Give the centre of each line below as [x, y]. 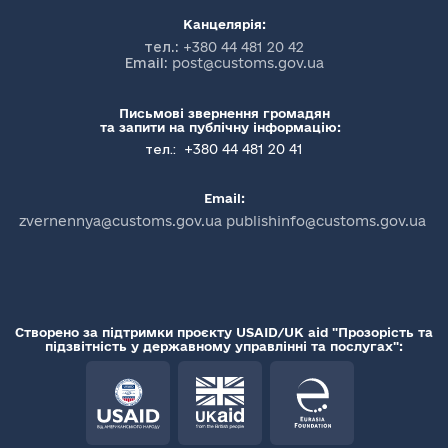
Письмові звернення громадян [224, 113]
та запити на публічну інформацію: [224, 127]
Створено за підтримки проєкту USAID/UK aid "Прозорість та [224, 332]
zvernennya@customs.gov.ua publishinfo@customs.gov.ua [222, 221]
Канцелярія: [224, 24]
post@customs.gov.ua [247, 63]
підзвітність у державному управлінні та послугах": [224, 346]
